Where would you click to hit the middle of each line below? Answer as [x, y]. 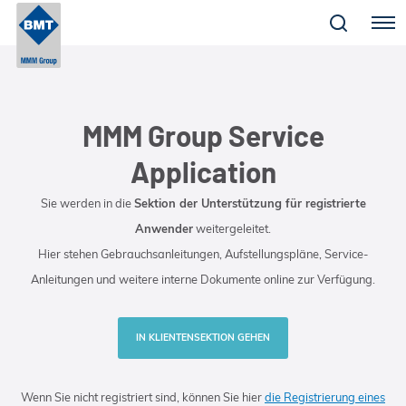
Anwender [164, 228]
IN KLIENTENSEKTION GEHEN [203, 338]
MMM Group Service [203, 135]
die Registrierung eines [325, 397]
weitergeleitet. [232, 228]
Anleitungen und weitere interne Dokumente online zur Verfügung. [203, 279]
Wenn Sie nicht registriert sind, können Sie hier [143, 397]
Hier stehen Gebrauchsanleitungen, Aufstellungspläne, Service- [203, 254]
